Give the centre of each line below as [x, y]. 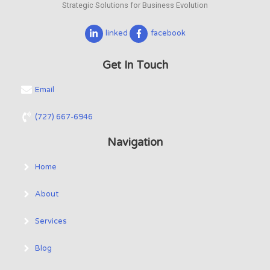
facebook [168, 33]
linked [117, 33]
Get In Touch [135, 65]
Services [51, 221]
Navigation [135, 142]
